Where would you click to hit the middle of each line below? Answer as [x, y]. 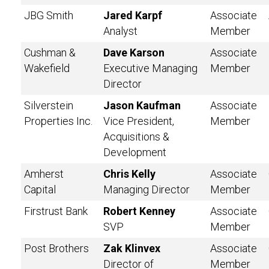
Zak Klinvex [132, 248]
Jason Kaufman [142, 105]
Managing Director [147, 189]
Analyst [120, 31]
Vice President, [139, 121]
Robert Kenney [139, 211]
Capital [40, 189]
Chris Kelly [129, 174]
